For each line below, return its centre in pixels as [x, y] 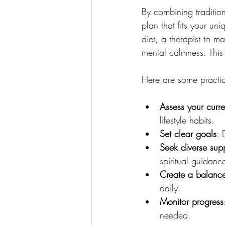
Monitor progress [192, 201]
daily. [170, 188]
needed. [175, 215]
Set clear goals [188, 134]
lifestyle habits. [187, 120]
